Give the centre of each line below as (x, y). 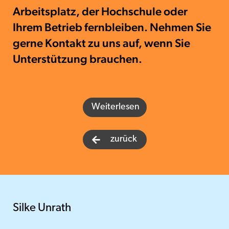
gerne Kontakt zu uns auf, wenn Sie (101, 43)
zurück (124, 139)
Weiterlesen (115, 107)
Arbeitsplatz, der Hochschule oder (100, 11)
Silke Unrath (42, 208)
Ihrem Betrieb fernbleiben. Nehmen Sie (112, 27)
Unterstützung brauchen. (77, 59)
